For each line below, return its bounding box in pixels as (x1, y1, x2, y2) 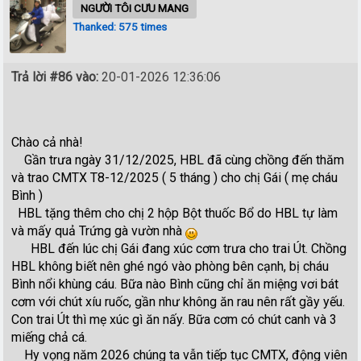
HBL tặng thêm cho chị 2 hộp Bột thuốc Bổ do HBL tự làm (11, 205, 338, 221)
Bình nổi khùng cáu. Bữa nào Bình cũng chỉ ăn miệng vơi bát (11, 276, 339, 292)
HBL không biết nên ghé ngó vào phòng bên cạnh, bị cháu (11, 258, 330, 274)
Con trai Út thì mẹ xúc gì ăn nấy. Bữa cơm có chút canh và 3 (11, 311, 338, 327)
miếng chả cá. (11, 329, 88, 345)
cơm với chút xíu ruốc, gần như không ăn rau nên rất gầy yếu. (11, 293, 346, 309)
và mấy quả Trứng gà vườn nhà (11, 222, 186, 239)
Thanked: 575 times (73, 19, 168, 33)
